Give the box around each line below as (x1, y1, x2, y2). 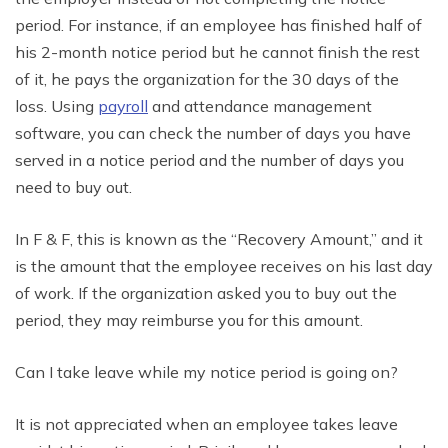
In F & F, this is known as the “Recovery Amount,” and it (15, 228, 423, 249)
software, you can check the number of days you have (15, 122, 411, 143)
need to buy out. (15, 176, 132, 197)
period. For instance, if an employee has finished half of (15, 14, 422, 35)
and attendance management (148, 95, 372, 116)
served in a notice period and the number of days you (15, 149, 404, 170)
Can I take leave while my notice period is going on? (15, 361, 398, 382)
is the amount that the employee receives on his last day (15, 255, 433, 276)
